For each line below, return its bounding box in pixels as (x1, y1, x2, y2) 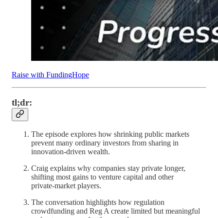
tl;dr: (12, 97, 32, 108)
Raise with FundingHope (12, 70, 89, 79)
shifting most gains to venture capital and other (31, 173, 174, 182)
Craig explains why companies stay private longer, (31, 164, 185, 173)
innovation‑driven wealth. (31, 147, 110, 156)
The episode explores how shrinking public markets (31, 130, 189, 139)
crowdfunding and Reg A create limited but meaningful (31, 207, 200, 216)
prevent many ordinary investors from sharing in (31, 139, 179, 147)
